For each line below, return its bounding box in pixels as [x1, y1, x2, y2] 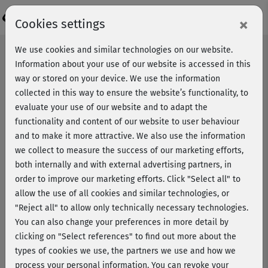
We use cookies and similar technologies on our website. [15, 45, 233, 55]
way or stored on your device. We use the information [15, 74, 220, 84]
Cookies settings [15, 17, 105, 31]
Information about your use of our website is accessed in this [15, 59, 251, 69]
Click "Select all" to [167, 174, 240, 184]
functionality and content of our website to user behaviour [15, 117, 239, 127]
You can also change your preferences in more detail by [15, 217, 229, 227]
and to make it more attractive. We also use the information [15, 131, 245, 141]
